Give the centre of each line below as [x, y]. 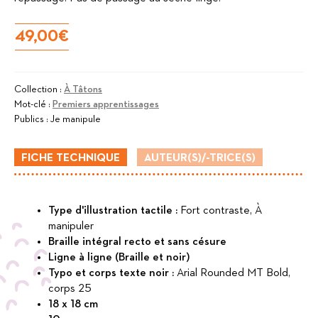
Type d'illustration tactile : [114, 210]
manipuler [71, 226]
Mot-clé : [33, 104]
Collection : [39, 89]
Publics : [32, 119]
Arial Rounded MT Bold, [234, 273]
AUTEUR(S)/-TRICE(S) [200, 158]
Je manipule [76, 119]
